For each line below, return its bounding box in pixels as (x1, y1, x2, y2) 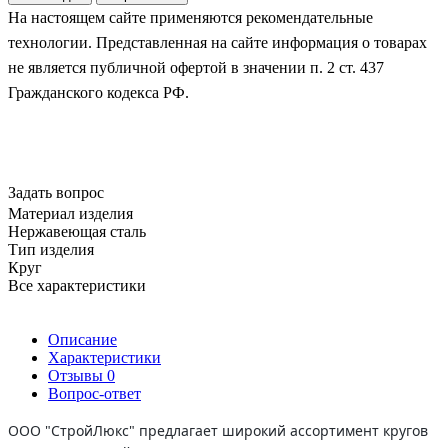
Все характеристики (8, 276, 146, 294)
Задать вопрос (8, 183, 104, 201)
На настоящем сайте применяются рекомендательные (8, 8, 373, 26)
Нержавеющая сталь (8, 222, 146, 240)
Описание (48, 330, 117, 348)
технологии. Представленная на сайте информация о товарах (8, 33, 427, 51)
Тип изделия (8, 240, 94, 258)
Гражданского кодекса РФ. (8, 83, 189, 101)
